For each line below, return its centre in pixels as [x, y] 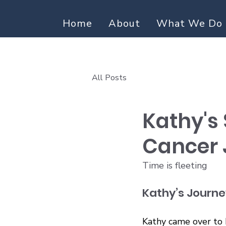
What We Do [190, 23]
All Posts [109, 78]
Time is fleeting [175, 165]
